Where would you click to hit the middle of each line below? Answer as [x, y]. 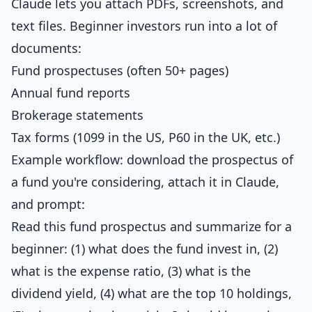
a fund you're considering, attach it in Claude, [145, 182]
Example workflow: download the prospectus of [152, 159]
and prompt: [48, 204]
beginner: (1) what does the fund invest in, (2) [145, 249]
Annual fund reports [71, 93]
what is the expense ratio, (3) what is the [131, 271]
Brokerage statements [77, 115]
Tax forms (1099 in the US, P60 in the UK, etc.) [146, 137]
